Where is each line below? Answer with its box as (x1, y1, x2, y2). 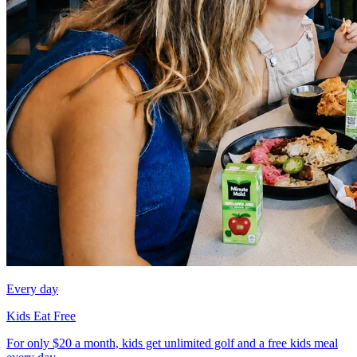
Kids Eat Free (6, 308, 76, 323)
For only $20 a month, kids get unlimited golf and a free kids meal (6, 335, 338, 350)
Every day (6, 281, 58, 296)
